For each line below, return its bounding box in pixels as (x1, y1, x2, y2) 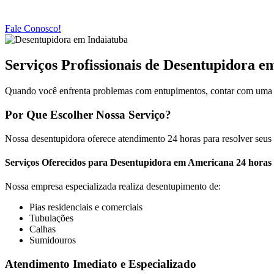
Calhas (29, 224, 56, 235)
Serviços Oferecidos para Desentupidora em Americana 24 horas (5, 157, 272, 168)
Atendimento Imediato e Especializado (5, 257, 196, 271)
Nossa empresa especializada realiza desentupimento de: (5, 181, 221, 192)
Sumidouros (29, 235, 76, 246)
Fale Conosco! (5, 23, 61, 34)
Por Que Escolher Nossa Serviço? (5, 108, 171, 122)
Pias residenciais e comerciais (29, 202, 143, 213)
